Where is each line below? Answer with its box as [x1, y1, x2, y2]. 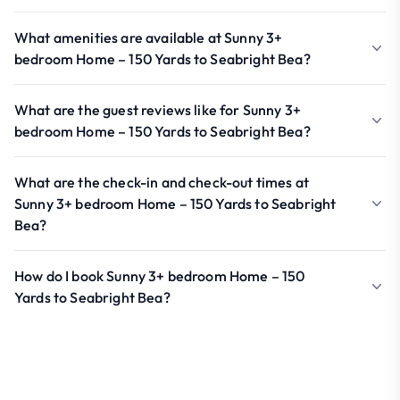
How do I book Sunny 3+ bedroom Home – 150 [14, 267, 305, 285]
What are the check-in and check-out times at [14, 173, 310, 191]
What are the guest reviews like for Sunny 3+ [14, 101, 302, 119]
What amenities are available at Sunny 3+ [14, 29, 283, 46]
